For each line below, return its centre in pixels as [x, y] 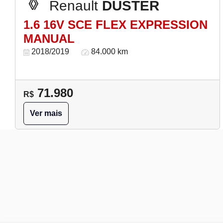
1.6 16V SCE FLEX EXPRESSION [115, 25]
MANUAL [49, 39]
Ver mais [46, 113]
